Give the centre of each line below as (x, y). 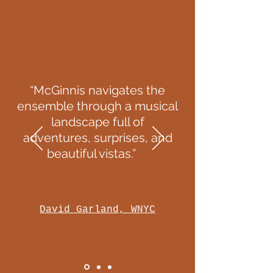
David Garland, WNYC (97, 210)
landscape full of (97, 122)
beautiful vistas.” (97, 154)
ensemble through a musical (97, 106)
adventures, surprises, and (97, 138)
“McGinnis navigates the (97, 90)
